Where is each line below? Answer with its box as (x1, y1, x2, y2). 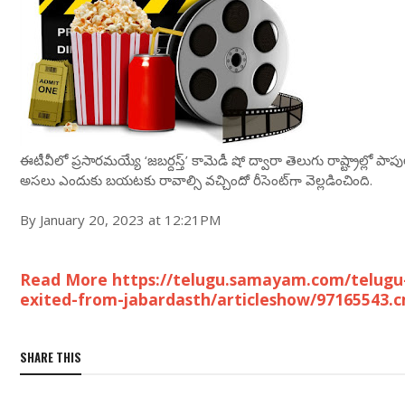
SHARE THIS (20, 348, 81, 366)
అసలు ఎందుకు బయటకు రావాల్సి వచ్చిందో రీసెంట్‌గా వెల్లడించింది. (20, 171, 372, 189)
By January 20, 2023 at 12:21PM (20, 211, 221, 229)
